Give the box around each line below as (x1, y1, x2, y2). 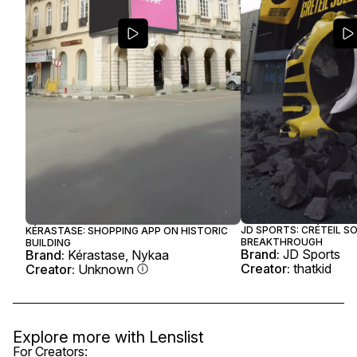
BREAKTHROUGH (241, 236, 323, 249)
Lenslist (149, 328, 204, 347)
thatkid (293, 261, 331, 277)
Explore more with (13, 328, 145, 347)
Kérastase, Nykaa (68, 247, 169, 263)
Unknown (78, 261, 134, 277)
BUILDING (25, 237, 71, 249)
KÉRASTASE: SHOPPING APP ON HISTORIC (25, 225, 228, 237)
